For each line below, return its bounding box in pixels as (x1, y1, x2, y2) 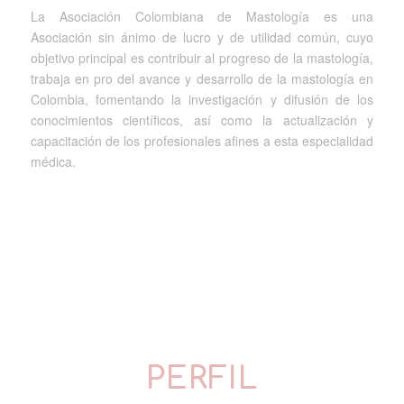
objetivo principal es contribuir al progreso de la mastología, (30, 48, 374, 67)
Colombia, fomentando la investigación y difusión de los (30, 89, 374, 108)
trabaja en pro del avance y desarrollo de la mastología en (30, 69, 374, 87)
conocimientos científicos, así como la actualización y (30, 110, 374, 129)
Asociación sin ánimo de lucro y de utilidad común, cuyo (30, 27, 374, 46)
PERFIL (145, 362, 258, 397)
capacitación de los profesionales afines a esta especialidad (30, 131, 374, 150)
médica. (30, 151, 76, 170)
